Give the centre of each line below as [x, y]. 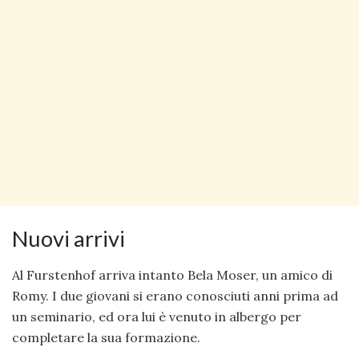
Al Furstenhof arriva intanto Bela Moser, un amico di [172, 274]
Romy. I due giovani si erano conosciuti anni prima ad [175, 295]
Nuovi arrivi [69, 238]
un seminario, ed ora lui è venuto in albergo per [157, 316]
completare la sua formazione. [106, 337]
